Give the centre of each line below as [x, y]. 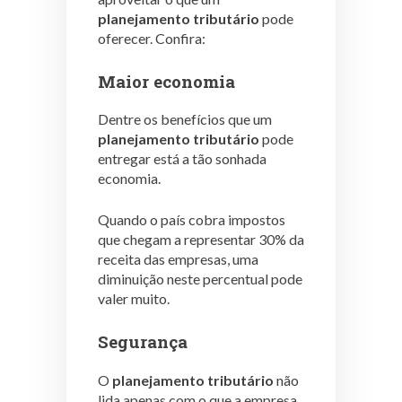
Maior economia [166, 81]
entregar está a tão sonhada [182, 159]
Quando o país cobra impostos [192, 220]
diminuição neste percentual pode [200, 279]
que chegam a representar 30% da [201, 240]
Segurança [143, 342]
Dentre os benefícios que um [185, 119]
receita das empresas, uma [178, 259]
